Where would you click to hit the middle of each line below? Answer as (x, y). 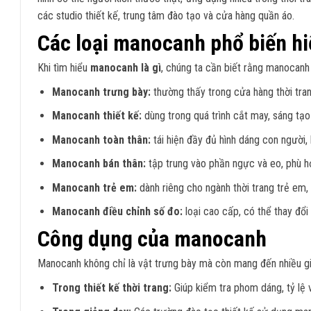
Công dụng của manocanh (152, 239)
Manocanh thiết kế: (96, 116)
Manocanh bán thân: (99, 164)
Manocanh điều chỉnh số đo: (117, 212)
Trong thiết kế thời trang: (111, 288)
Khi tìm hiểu (64, 67)
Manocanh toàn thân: (101, 140)
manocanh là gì (126, 67)
